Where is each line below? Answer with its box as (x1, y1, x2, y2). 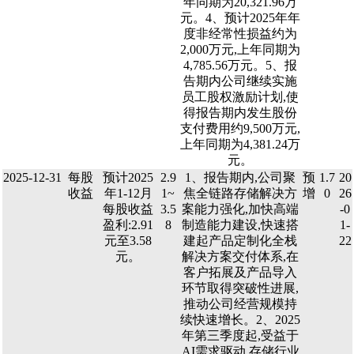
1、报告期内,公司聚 (185, 171, 296, 184)
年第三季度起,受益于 (182, 329, 299, 342)
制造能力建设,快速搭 (182, 218, 299, 232)
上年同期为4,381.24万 (180, 137, 300, 151)
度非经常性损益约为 (183, 27, 297, 40)
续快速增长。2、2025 (180, 313, 300, 326)
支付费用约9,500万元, (180, 122, 300, 135)
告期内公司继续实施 (183, 74, 297, 88)
